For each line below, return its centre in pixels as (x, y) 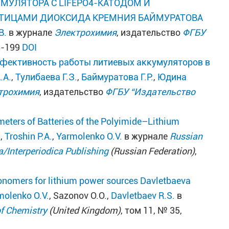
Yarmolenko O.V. (89, 136)
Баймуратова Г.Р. (118, 77)
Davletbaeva (166, 181)
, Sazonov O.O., (80, 196)
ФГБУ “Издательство (151, 92)
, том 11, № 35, (152, 210)
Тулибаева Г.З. (47, 77)
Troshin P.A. (29, 136)
